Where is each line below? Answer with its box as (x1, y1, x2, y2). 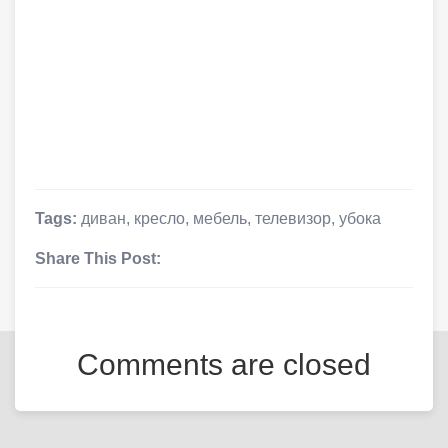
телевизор (255, 209, 331, 227)
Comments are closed (77, 347, 371, 381)
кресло (134, 209, 185, 227)
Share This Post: (35, 249, 161, 267)
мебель (193, 209, 247, 227)
